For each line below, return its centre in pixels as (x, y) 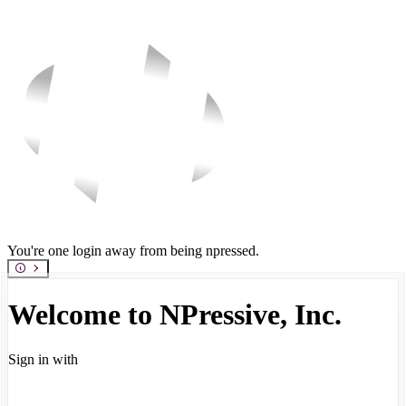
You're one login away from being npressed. (133, 251)
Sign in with (43, 359)
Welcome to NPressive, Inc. (175, 315)
